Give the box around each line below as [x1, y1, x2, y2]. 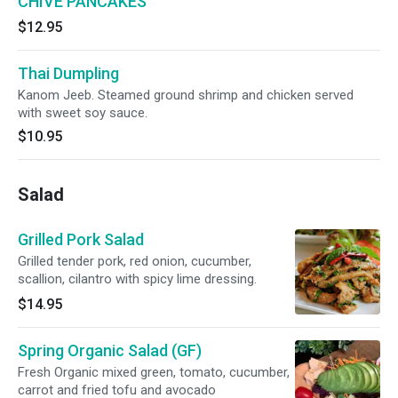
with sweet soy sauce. [18, 105, 147, 121]
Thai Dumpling [18, 64, 119, 83]
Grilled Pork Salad [18, 230, 144, 249]
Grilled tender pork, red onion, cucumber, [18, 253, 251, 269]
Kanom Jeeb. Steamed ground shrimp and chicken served [18, 87, 354, 103]
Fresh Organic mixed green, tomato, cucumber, [18, 364, 290, 380]
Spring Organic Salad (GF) [18, 341, 202, 360]
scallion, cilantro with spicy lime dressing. [18, 271, 257, 287]
